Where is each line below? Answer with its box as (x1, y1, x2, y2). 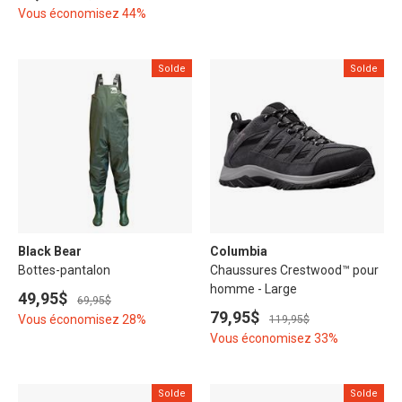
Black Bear (18, 243, 82, 258)
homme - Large (210, 281, 297, 296)
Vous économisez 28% (18, 311, 146, 327)
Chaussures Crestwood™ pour (210, 262, 379, 277)
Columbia (210, 243, 267, 258)
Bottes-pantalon (18, 262, 110, 277)
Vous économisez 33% (210, 330, 338, 345)
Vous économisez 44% (18, 5, 146, 21)
